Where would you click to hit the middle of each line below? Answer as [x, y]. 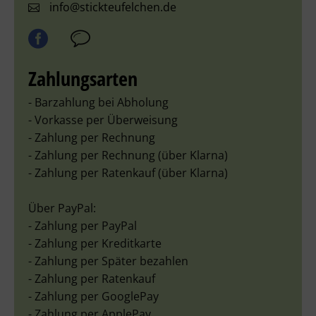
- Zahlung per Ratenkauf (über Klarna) [128, 173]
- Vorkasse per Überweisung [103, 120]
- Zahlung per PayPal [83, 226]
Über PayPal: [62, 208]
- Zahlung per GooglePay [93, 296]
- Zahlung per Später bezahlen [108, 261]
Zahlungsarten [83, 78]
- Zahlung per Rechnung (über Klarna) [128, 155]
